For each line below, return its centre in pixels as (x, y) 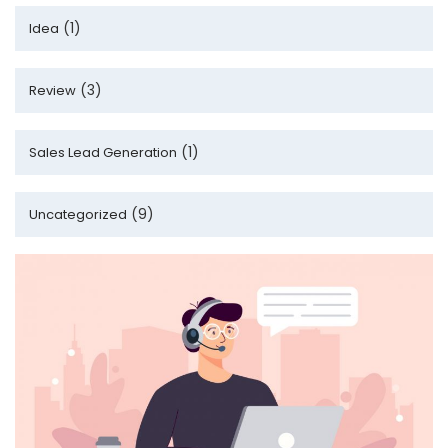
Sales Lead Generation (103, 152)
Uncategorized (78, 214)
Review (52, 90)
